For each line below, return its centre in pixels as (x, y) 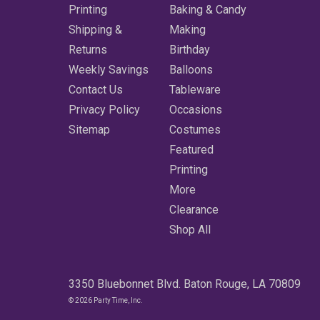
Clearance (194, 210)
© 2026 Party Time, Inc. (106, 301)
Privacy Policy (104, 110)
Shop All (190, 230)
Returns (88, 50)
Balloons (191, 70)
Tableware (195, 90)
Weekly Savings (109, 70)
